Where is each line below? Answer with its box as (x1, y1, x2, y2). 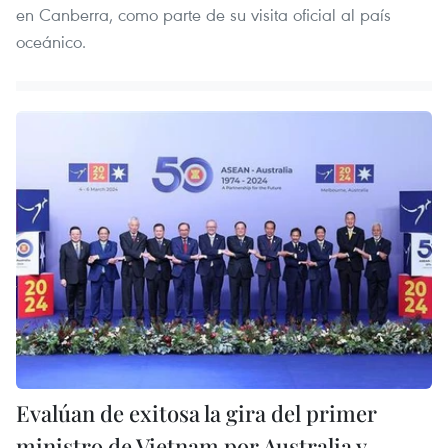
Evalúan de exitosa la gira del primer (16, 397, 377, 428)
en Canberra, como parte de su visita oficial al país (16, 3, 391, 27)
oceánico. (16, 30, 86, 54)
